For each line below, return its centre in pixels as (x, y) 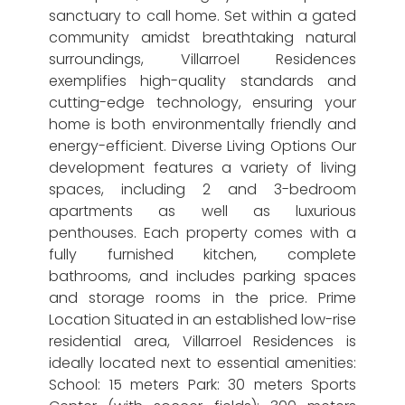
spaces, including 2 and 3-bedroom (202, 189)
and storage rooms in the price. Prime (202, 298)
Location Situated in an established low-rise (202, 320)
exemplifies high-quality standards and (202, 81)
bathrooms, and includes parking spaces (202, 276)
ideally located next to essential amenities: (202, 363)
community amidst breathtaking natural (202, 38)
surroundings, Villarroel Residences (202, 59)
